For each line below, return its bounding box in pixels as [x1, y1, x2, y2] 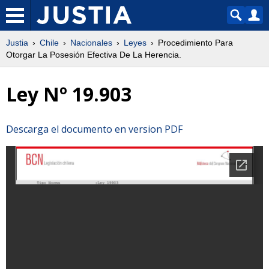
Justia [6, 38, 28, 47]
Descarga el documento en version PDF [6, 122, 183, 136]
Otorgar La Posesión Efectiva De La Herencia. [6, 50, 181, 59]
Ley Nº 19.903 [6, 81, 131, 107]
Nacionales [70, 38, 112, 47]
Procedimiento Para [158, 38, 233, 47]
